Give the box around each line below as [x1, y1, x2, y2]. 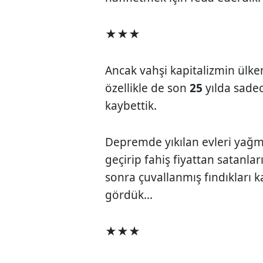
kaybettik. [105, 97, 157, 113]
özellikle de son [105, 80, 190, 96]
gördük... [105, 187, 153, 203]
